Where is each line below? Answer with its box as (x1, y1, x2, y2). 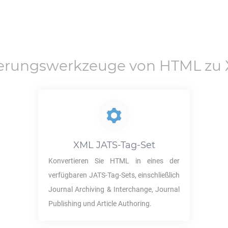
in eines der (129, 157, 180, 165)
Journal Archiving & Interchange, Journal (48, 185, 180, 193)
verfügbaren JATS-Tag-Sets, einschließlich (48, 171, 180, 179)
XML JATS (73, 139, 118, 151)
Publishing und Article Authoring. (48, 199, 152, 208)
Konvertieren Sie (48, 157, 110, 165)
